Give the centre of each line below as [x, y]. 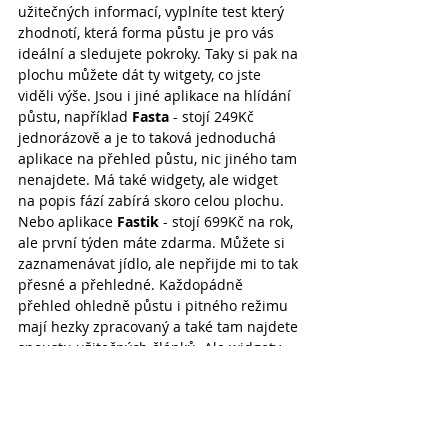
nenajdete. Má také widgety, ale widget [150, 179]
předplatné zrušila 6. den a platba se [144, 431]
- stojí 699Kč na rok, [228, 221]
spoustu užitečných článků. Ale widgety [151, 347]
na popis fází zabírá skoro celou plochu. [153, 200]
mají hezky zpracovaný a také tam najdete [160, 326]
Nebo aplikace [67, 221]
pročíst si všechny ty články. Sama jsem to [159, 410]
